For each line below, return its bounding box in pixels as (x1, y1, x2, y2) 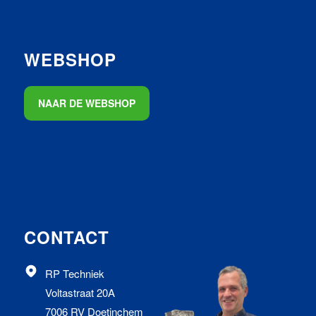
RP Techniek (44, 265, 104, 281)
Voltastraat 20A (44, 284, 115, 300)
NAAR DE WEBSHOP (37, 96, 135, 111)
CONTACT (23, 224, 109, 249)
